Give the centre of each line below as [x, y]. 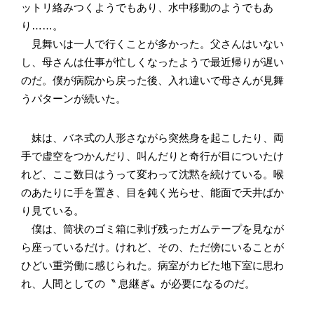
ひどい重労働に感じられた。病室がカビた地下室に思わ [152, 265]
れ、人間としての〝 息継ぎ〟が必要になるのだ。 [138, 283]
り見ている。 [53, 210]
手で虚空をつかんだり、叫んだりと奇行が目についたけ [152, 156]
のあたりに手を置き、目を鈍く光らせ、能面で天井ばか [152, 192]
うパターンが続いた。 [74, 98]
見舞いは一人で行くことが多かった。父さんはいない [152, 43]
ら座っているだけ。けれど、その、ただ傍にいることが [152, 247]
